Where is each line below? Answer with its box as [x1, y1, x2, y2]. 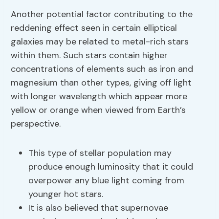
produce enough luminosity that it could [28, 161, 194, 173]
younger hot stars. [28, 188, 104, 200]
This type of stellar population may [28, 147, 172, 159]
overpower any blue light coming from [28, 175, 185, 187]
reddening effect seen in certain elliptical [11, 22, 177, 34]
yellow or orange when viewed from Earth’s [11, 104, 186, 116]
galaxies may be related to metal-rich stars [11, 36, 189, 48]
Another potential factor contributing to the [11, 8, 193, 21]
